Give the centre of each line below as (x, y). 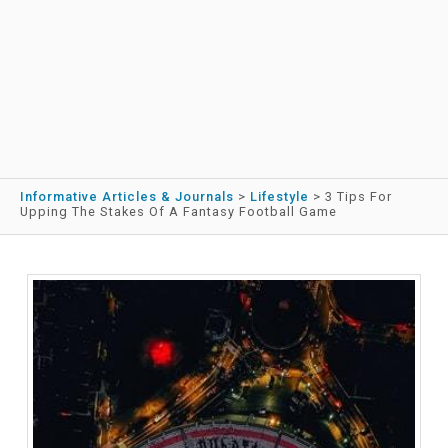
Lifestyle (279, 197)
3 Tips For (358, 197)
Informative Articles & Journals (127, 197)
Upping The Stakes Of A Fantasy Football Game (178, 212)
